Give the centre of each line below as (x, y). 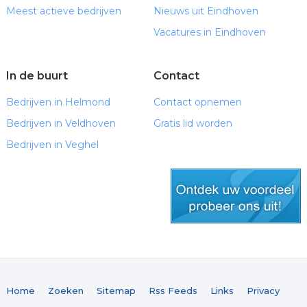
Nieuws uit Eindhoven (206, 11)
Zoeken (65, 291)
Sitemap (116, 291)
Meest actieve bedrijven (63, 11)
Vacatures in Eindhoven (209, 32)
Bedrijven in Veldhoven (61, 123)
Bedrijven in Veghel (52, 145)
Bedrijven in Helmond (58, 102)
